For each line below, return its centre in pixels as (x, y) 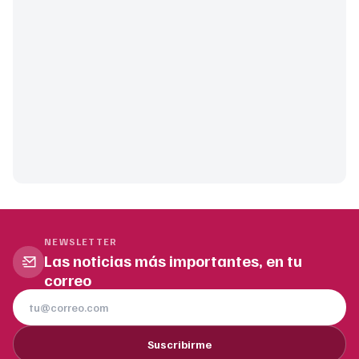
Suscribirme (179, 344)
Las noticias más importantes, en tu (173, 260)
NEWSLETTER (81, 241)
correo (68, 279)
